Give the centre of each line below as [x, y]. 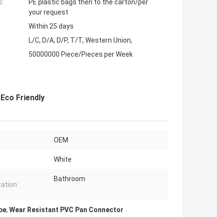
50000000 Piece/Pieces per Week [81, 54]
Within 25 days [51, 26]
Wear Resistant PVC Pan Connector [66, 210]
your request [48, 12]
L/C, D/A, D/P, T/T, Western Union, [80, 40]
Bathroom [70, 179]
